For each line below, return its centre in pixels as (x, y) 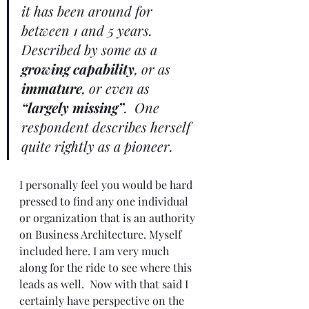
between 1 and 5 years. (90, 30)
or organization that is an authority (109, 218)
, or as (154, 69)
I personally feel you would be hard (107, 185)
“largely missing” (73, 108)
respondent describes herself (108, 127)
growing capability (78, 69)
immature (52, 88)
